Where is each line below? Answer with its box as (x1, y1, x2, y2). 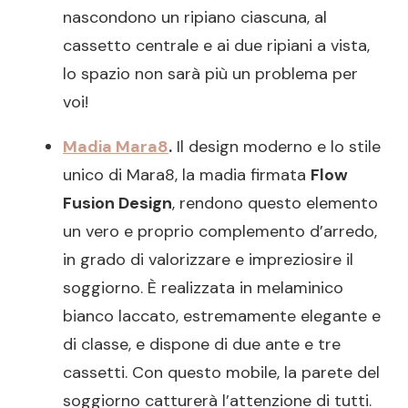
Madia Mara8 (63, 135, 168, 158)
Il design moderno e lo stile (172, 135, 381, 158)
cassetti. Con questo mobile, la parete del (63, 361, 380, 383)
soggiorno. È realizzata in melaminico (63, 276, 343, 299)
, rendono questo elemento (172, 191, 378, 214)
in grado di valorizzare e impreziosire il (63, 248, 353, 270)
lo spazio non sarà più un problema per (63, 62, 358, 85)
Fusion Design (63, 191, 172, 214)
